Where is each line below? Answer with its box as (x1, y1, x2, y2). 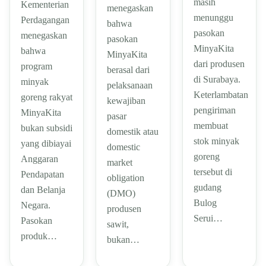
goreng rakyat (21, 92, 72, 103)
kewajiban (107, 96, 146, 106)
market (107, 157, 133, 168)
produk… (21, 231, 57, 242)
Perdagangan (21, 15, 69, 26)
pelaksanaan (107, 80, 153, 91)
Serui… (193, 213, 223, 223)
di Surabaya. (193, 74, 240, 84)
